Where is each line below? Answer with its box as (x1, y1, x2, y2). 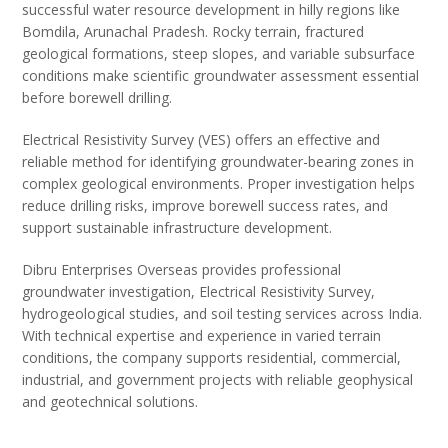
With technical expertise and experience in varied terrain (22, 325, 382, 345)
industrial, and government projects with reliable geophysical (22, 369, 414, 389)
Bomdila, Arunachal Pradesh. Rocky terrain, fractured (22, 21, 365, 41)
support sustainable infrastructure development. (22, 217, 333, 237)
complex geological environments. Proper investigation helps (22, 173, 416, 193)
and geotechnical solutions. (22, 391, 199, 411)
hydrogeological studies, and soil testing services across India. (22, 303, 423, 323)
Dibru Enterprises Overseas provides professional (22, 259, 342, 279)
